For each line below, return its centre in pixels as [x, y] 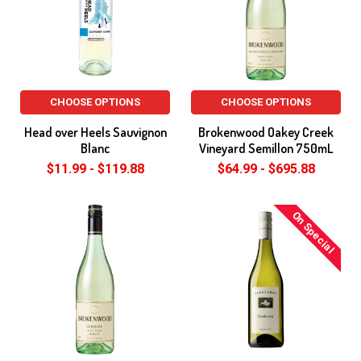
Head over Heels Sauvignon [95, 132]
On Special [313, 232]
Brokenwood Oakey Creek [266, 132]
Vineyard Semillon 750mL [266, 148]
